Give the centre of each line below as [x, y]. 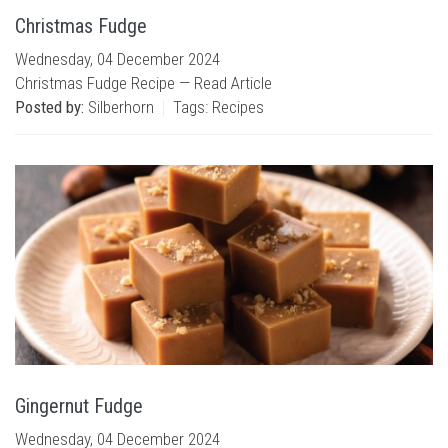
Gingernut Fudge [79, 406]
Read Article [233, 83]
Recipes [238, 107]
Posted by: [49, 107]
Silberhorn [119, 107]
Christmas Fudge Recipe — [104, 83]
